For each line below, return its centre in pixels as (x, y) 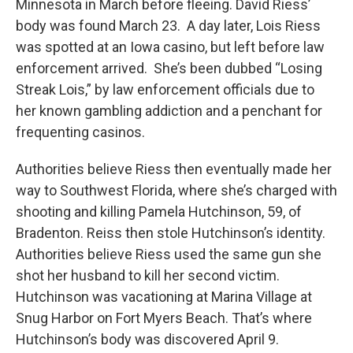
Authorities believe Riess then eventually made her (174, 169)
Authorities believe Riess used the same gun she (169, 255)
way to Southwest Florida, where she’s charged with (176, 191)
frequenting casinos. (80, 132)
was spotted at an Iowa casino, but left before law (170, 47)
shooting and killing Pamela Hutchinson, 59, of (159, 212)
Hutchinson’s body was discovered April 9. (147, 340)
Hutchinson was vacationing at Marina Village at (164, 297)
